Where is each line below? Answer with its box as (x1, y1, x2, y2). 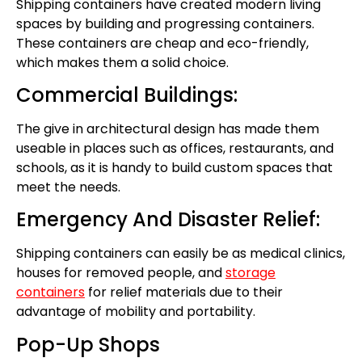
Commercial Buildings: (16, 81, 238, 108)
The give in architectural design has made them (16, 119, 319, 138)
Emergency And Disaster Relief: (16, 206, 320, 234)
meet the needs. (16, 177, 120, 196)
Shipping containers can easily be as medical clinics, (16, 244, 345, 263)
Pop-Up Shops (16, 330, 160, 358)
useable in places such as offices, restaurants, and (16, 138, 334, 158)
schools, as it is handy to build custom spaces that (16, 158, 333, 177)
